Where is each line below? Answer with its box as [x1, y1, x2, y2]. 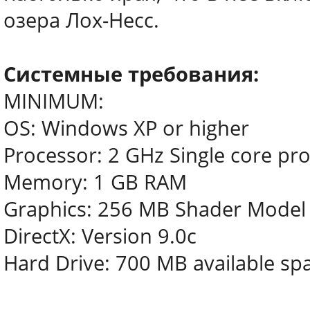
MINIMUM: [3, 87, 104, 115]
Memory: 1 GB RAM [3, 168, 187, 196]
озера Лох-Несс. [3, 6, 159, 34]
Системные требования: [3, 60, 259, 88]
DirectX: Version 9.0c [3, 222, 197, 250]
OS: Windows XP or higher [3, 114, 249, 142]
